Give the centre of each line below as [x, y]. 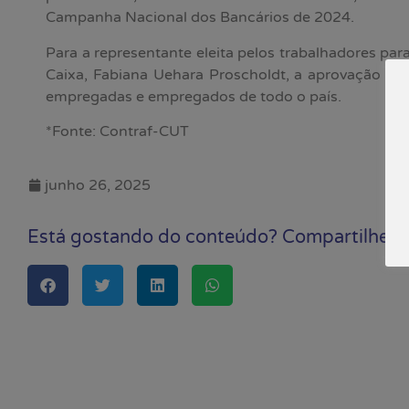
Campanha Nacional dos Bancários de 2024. [200, 18]
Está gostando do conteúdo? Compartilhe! [211, 237]
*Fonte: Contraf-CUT [117, 132]
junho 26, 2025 [98, 185]
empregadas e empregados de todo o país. [194, 96]
